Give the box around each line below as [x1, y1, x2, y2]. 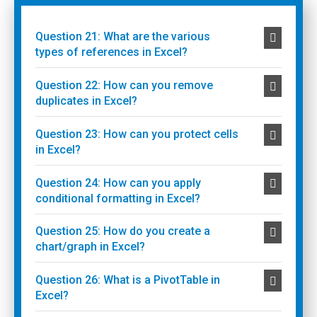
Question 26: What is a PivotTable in [35, 273, 220, 287]
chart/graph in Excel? [35, 240, 145, 254]
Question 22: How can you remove [35, 79, 213, 93]
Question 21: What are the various [35, 30, 210, 44]
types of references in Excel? [35, 45, 188, 59]
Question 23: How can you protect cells [35, 127, 238, 141]
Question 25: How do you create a [35, 224, 210, 238]
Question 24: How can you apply [35, 175, 201, 190]
